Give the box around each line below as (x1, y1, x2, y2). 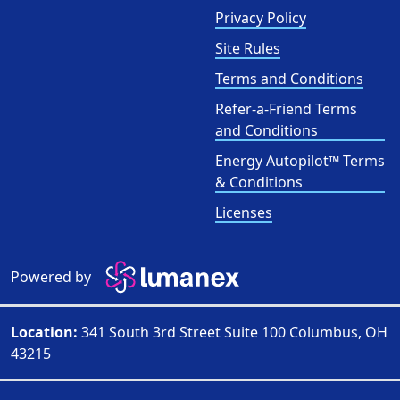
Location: (11, 322, 78, 343)
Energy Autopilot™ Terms (215, 151, 385, 171)
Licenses (215, 203, 272, 223)
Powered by (11, 267, 91, 287)
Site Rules (215, 38, 280, 59)
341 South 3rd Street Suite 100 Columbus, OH (78, 322, 387, 343)
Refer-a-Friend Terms (215, 99, 357, 120)
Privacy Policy (215, 8, 306, 29)
